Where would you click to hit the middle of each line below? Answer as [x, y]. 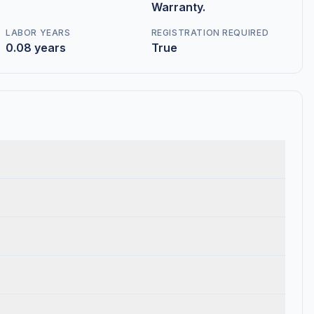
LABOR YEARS [38, 33]
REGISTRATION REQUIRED [210, 33]
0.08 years [36, 48]
